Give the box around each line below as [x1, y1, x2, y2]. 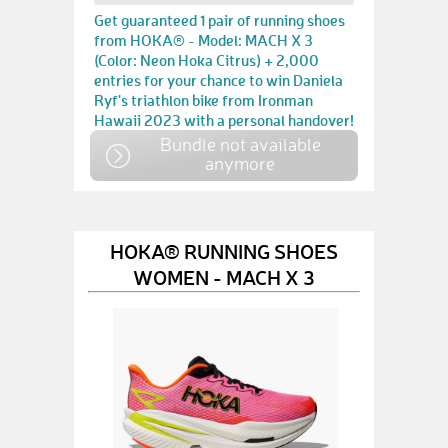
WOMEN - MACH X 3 [133, 263, 315, 290]
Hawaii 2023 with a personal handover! [94, 110, 354, 130]
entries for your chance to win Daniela [94, 70, 343, 90]
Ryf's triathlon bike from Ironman [94, 90, 313, 110]
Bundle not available [159, 133, 321, 155]
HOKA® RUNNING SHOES [110, 237, 338, 264]
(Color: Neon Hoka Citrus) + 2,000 [94, 50, 319, 70]
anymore [205, 152, 275, 174]
